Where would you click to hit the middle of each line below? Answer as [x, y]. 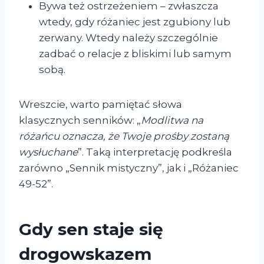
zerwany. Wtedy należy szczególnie [128, 38]
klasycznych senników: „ [80, 121]
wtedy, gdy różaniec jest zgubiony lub [135, 22]
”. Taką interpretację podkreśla [155, 152]
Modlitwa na [172, 121]
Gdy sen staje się [91, 230]
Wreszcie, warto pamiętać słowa [100, 105]
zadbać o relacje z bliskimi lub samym [135, 54]
